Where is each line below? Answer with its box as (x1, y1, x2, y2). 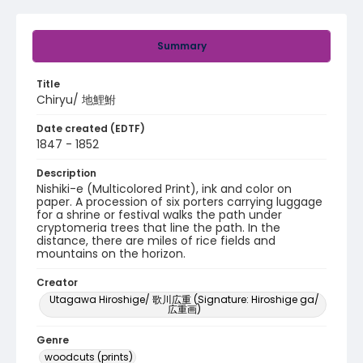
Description (36, 166, 96, 180)
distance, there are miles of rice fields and (36, 233, 275, 249)
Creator (36, 275, 78, 289)
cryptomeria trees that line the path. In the (36, 220, 280, 236)
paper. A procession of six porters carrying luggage (36, 194, 322, 210)
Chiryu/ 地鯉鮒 (36, 92, 116, 108)
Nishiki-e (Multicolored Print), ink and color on (36, 181, 292, 197)
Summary (156, 39, 207, 53)
